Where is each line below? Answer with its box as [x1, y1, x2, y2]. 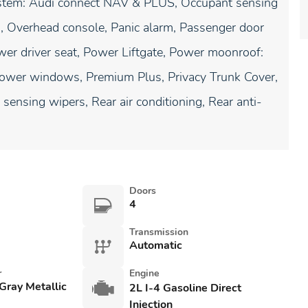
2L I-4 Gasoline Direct [129, 280, 241, 296]
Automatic [129, 238, 182, 253]
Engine [129, 267, 159, 280]
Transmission [129, 225, 188, 239]
